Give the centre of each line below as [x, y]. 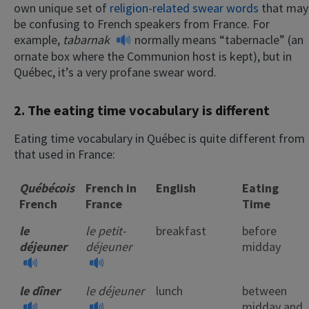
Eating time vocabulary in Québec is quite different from [159, 138]
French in [111, 188]
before [259, 230]
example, [38, 39]
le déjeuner [115, 290]
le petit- [106, 230]
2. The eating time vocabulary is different [142, 110]
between [265, 290]
